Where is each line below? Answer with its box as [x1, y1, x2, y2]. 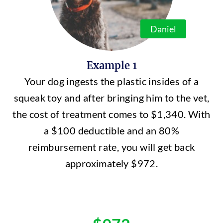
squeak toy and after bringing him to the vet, [13, 92, 210, 104]
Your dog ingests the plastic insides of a [24, 75, 199, 87]
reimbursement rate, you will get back [28, 141, 195, 153]
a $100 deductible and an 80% [43, 124, 180, 136]
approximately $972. [65, 157, 158, 169]
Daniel [150, 23, 176, 34]
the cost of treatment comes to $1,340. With [12, 108, 211, 120]
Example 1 [86, 59, 137, 72]
